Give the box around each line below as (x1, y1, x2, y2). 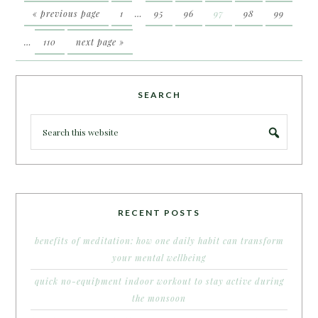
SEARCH (137, 89, 181, 100)
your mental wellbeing (112, 251, 206, 263)
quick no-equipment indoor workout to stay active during (34, 275, 284, 287)
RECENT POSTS (118, 207, 200, 218)
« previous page (33, 7, 101, 19)
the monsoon (132, 292, 186, 304)
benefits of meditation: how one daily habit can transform (34, 234, 284, 246)
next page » (76, 35, 125, 48)
